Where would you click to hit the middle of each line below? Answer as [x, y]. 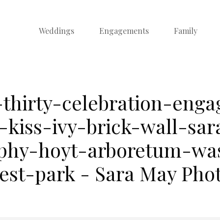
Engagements [124, 30]
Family [186, 30]
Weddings [56, 30]
